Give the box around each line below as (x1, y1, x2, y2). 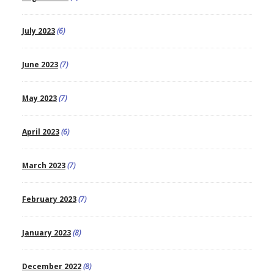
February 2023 (21, 194, 76, 205)
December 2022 (21, 261, 81, 272)
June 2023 (21, 59, 58, 70)
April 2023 (21, 127, 59, 138)
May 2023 (21, 93, 57, 104)
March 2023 (21, 160, 65, 171)
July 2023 (21, 26, 55, 37)
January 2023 (21, 228, 71, 239)
